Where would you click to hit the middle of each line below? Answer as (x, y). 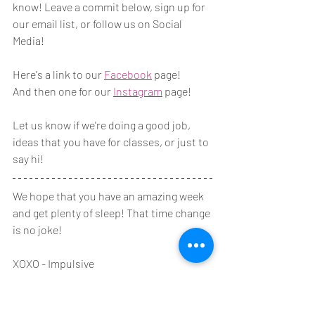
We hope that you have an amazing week (109, 195)
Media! (28, 40)
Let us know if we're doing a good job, (103, 124)
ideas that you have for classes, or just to (112, 141)
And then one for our (63, 91)
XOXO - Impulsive (53, 263)
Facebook (128, 74)
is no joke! (37, 229)
